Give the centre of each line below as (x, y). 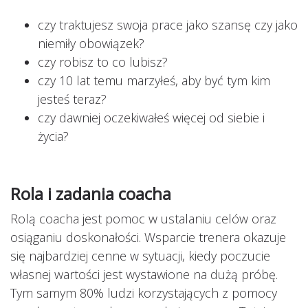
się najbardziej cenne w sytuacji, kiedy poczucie (140, 255)
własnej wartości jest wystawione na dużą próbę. (144, 274)
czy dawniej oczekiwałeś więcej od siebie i (151, 117)
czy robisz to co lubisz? (103, 62)
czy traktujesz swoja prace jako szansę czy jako (168, 24)
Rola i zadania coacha (91, 193)
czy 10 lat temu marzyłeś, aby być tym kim (154, 80)
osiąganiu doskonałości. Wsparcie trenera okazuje (148, 237)
